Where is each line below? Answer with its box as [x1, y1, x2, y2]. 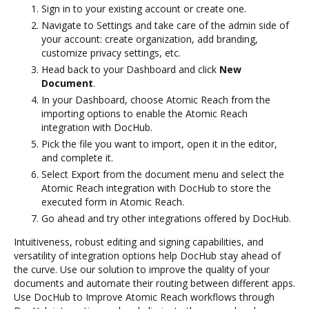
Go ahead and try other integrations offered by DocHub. [41, 211, 291, 225]
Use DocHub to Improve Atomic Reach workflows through [14, 290, 275, 303]
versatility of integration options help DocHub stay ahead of [14, 248, 281, 262]
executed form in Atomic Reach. [41, 195, 184, 208]
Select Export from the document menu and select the [41, 167, 284, 181]
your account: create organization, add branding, [41, 32, 258, 46]
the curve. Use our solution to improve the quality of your [14, 262, 270, 276]
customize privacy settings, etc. [41, 46, 181, 59]
